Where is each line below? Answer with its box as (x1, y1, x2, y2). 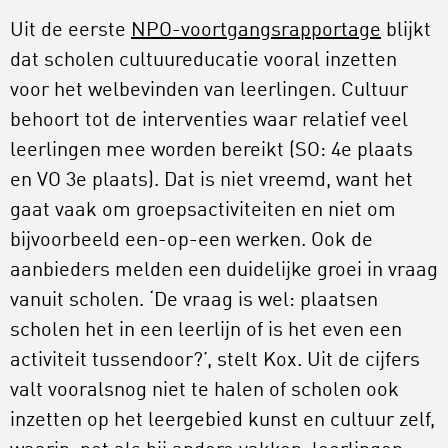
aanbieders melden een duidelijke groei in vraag (10, 260, 438, 281)
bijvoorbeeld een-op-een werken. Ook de (10, 230, 373, 251)
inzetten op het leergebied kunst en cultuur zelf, (10, 410, 435, 431)
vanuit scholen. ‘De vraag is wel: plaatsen (10, 290, 378, 311)
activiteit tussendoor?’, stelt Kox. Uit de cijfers (10, 350, 420, 371)
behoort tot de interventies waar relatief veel (10, 110, 408, 131)
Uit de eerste (10, 20, 131, 41)
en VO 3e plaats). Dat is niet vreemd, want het (10, 170, 413, 191)
